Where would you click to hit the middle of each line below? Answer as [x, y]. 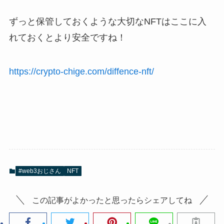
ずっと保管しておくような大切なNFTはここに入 [107, 22]
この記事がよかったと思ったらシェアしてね [112, 200]
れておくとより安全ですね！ [67, 38]
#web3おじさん [39, 171]
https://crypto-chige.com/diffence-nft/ [81, 71]
